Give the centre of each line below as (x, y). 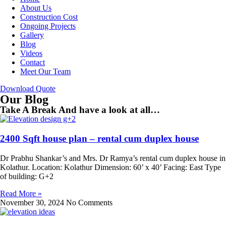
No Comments (89, 202)
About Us (36, 8)
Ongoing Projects (48, 26)
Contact (33, 63)
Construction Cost (49, 17)
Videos (31, 53)
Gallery (32, 35)
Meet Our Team (45, 72)
